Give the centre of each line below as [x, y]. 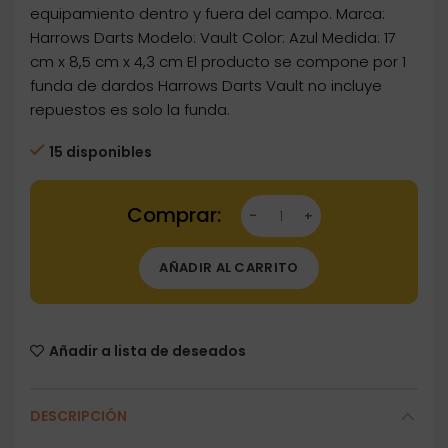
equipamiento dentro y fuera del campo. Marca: [207, 14]
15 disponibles [100, 152]
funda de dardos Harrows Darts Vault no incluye [206, 86]
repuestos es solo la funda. [130, 110]
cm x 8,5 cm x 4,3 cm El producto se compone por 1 [218, 62]
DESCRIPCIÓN [78, 416]
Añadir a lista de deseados [147, 351]
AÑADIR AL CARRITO [229, 268]
